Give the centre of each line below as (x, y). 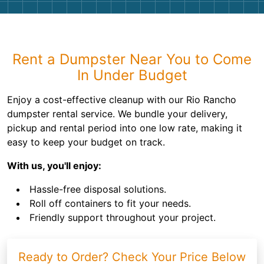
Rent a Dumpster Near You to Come (132, 59)
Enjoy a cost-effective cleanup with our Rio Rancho (122, 100)
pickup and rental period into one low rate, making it (125, 128)
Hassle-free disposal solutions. (98, 189)
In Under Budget (132, 75)
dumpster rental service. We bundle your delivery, (117, 114)
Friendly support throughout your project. (123, 217)
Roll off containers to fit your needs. (110, 203)
